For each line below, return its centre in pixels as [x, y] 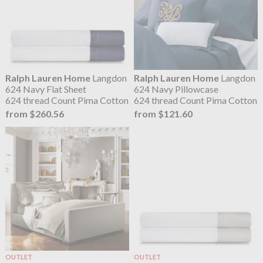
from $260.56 [34, 114]
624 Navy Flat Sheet [45, 89]
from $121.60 [163, 114]
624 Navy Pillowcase [176, 89]
